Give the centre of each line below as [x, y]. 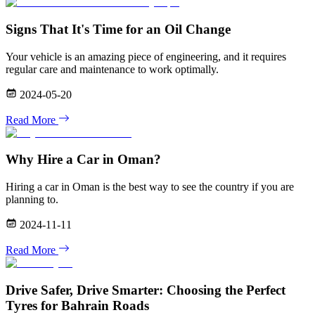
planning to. [32, 200]
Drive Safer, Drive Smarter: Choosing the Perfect [146, 290]
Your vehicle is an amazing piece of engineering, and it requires [146, 56]
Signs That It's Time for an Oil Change [118, 30]
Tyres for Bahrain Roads [77, 305]
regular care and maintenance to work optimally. [112, 69]
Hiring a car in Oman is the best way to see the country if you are [150, 187]
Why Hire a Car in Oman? [83, 160]
